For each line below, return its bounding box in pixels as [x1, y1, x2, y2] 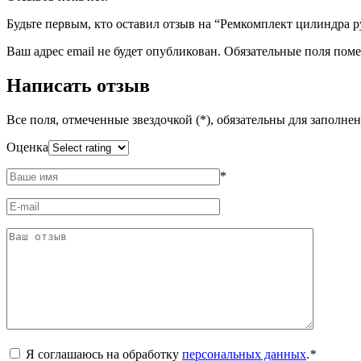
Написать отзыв [6, 74, 150, 96]
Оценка [6, 139, 48, 154]
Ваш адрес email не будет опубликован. [6, 44, 221, 58]
